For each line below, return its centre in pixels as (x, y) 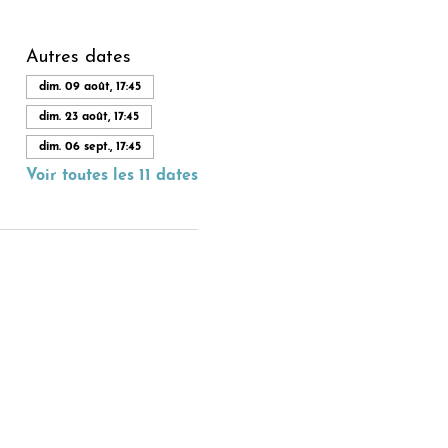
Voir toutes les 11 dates (111, 175)
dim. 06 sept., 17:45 (89, 146)
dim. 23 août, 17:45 (88, 116)
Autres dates (78, 57)
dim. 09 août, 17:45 (89, 86)
